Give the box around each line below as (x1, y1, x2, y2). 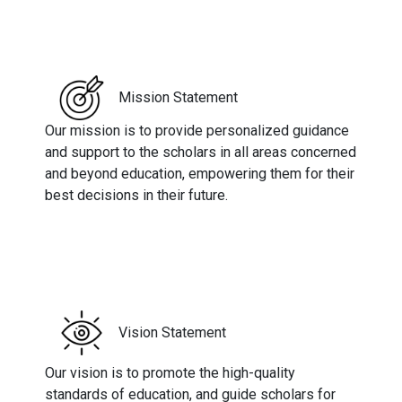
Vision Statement (118, 324, 226, 342)
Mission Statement (118, 89, 238, 107)
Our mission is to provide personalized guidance (45, 122, 349, 140)
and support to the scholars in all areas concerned (45, 144, 356, 162)
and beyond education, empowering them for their (45, 165, 354, 183)
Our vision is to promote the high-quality (45, 364, 295, 382)
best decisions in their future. (45, 187, 228, 205)
